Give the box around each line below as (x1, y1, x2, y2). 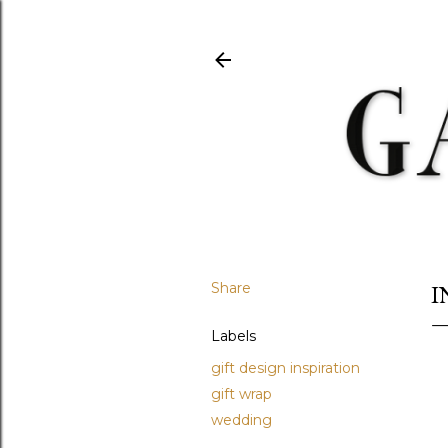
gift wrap (211, 384, 272, 403)
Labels (211, 326, 256, 345)
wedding (211, 410, 272, 429)
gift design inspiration (211, 358, 360, 377)
